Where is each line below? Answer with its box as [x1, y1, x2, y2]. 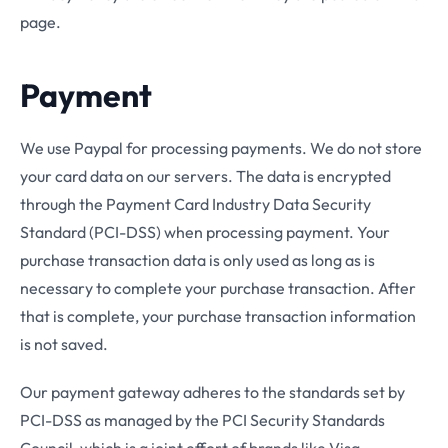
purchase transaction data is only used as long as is [20, 250, 375, 270]
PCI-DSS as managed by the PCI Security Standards [20, 410, 385, 430]
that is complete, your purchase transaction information [20, 306, 416, 326]
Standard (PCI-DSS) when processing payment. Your [20, 222, 390, 242]
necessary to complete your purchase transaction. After [20, 278, 416, 298]
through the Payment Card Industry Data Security [20, 194, 371, 214]
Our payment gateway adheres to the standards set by [20, 382, 405, 402]
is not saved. [20, 334, 108, 354]
